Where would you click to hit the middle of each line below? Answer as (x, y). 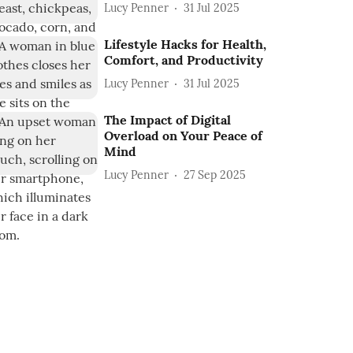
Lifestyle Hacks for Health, (186, 45)
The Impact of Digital (168, 120)
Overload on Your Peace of (184, 136)
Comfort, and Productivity (184, 60)
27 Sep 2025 (215, 175)
